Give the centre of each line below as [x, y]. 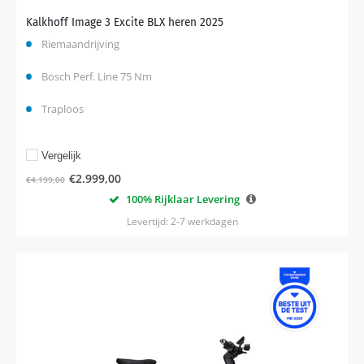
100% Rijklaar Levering [181, 199]
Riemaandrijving [80, 43]
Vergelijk [61, 155]
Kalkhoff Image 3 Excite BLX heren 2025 [125, 22]
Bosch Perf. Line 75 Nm [97, 76]
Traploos [63, 108]
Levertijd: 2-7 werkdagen [182, 221]
